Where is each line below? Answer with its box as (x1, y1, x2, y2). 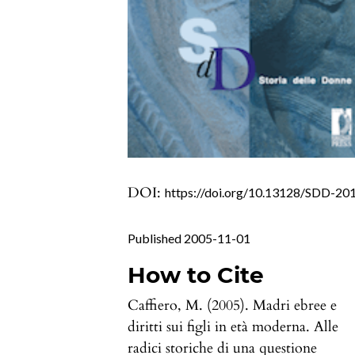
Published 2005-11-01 (128, 230, 251, 246)
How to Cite (128, 261, 265, 288)
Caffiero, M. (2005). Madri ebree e (128, 295, 338, 315)
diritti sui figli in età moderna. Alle (128, 316, 339, 337)
